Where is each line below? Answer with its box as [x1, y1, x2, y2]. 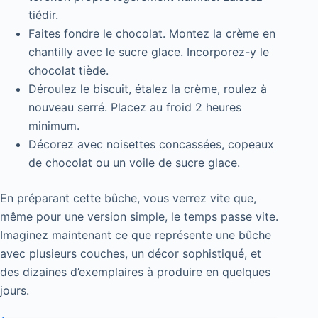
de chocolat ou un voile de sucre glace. [28, 155, 240, 170]
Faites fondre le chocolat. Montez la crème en [28, 26, 275, 41]
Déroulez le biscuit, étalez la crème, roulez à [28, 82, 267, 97]
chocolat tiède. [28, 63, 109, 78]
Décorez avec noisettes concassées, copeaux [28, 137, 274, 152]
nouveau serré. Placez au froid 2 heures [28, 100, 241, 115]
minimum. [28, 119, 79, 133]
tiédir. [28, 8, 58, 23]
